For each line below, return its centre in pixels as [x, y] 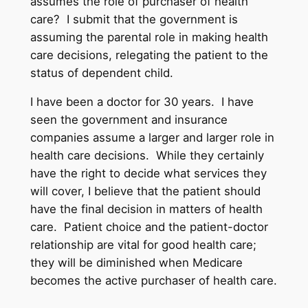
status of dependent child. [101, 73]
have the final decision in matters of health [146, 209]
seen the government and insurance [129, 120]
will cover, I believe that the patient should [145, 191]
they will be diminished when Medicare [136, 263]
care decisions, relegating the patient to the [149, 55]
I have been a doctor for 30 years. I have [142, 102]
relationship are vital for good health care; [143, 245]
